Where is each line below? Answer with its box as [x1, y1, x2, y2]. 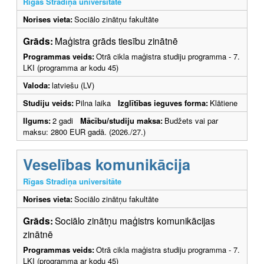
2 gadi [52, 115, 80, 127]
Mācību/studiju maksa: [80, 115, 163, 127]
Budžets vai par [164, 115, 218, 127]
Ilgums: [23, 115, 51, 127]
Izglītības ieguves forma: [118, 97, 208, 109]
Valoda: [23, 80, 50, 91]
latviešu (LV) [52, 80, 94, 91]
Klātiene [210, 97, 237, 109]
